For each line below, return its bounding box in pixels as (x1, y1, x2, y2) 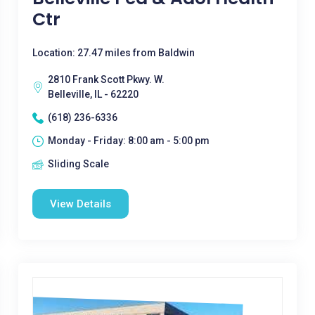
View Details (49, 198, 111, 210)
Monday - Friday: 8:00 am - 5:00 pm (47, 135, 210, 146)
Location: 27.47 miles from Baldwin (32, 47, 195, 58)
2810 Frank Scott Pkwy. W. (47, 74, 165, 85)
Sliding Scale (47, 158, 109, 169)
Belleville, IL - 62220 (47, 89, 139, 100)
